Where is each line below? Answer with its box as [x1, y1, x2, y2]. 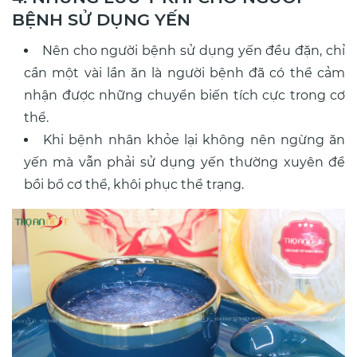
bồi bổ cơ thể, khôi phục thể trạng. [24, 177, 244, 193]
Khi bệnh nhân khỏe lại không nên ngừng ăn [43, 132, 346, 148]
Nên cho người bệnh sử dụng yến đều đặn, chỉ [41, 43, 346, 59]
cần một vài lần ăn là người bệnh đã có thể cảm [24, 65, 345, 81]
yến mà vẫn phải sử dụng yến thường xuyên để [24, 155, 345, 171]
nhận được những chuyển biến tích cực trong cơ [24, 88, 345, 104]
